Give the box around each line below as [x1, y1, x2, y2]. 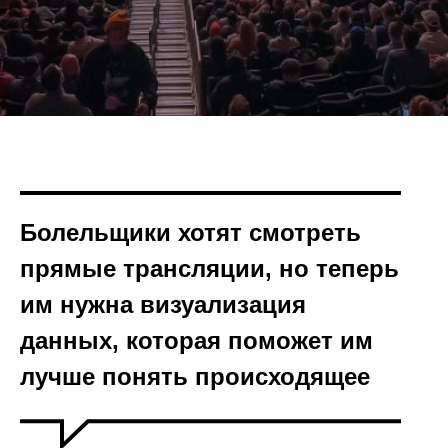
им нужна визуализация [20, 291, 306, 318]
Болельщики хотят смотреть [20, 219, 361, 246]
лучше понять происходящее [20, 363, 370, 390]
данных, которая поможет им [20, 327, 373, 354]
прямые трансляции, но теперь [20, 255, 399, 282]
